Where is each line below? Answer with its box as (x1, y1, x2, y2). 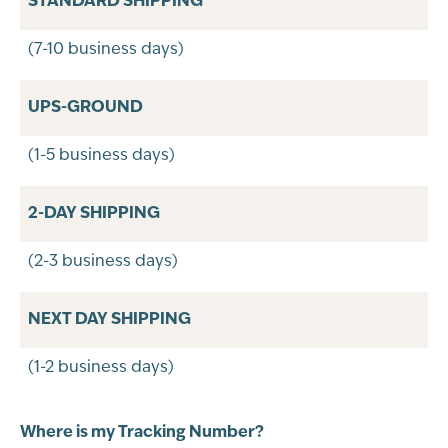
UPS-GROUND (28, 100, 143, 117)
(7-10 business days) (28, 42, 184, 59)
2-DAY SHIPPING (28, 206, 160, 223)
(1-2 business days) (28, 360, 174, 377)
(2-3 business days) (28, 254, 178, 271)
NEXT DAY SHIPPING (28, 312, 191, 329)
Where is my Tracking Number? (20, 425, 264, 442)
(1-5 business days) (28, 148, 175, 165)
